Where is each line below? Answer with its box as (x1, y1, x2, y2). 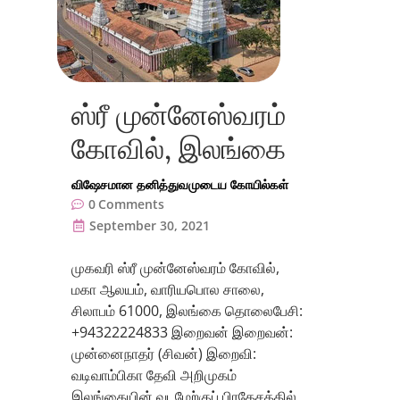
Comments (98, 196, 164, 213)
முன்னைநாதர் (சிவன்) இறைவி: (71, 344, 256, 364)
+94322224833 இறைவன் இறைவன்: (71, 322, 293, 343)
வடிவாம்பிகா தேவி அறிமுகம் (71, 365, 237, 386)
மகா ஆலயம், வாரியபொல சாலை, (71, 279, 264, 300)
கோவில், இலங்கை (71, 130, 286, 168)
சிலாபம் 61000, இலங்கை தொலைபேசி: (71, 301, 303, 321)
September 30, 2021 (89, 217, 210, 235)
